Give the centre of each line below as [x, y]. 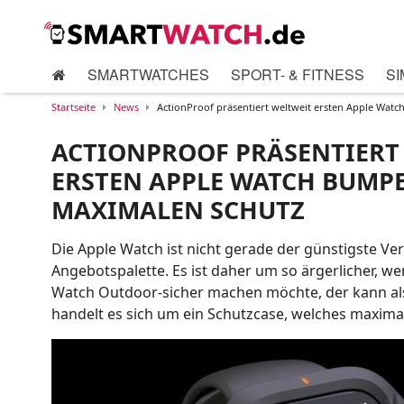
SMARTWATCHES [148, 75]
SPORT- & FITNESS [298, 75]
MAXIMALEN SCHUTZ [178, 210]
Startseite [73, 107]
